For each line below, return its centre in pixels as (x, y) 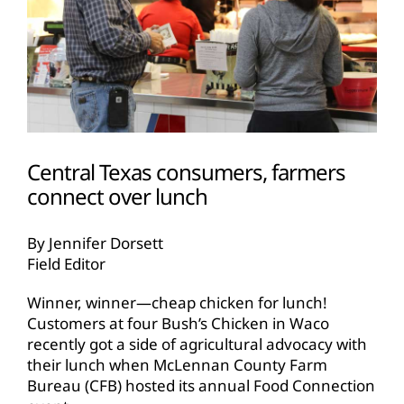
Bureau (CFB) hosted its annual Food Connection (201, 385)
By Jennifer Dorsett (95, 243)
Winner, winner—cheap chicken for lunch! (177, 302)
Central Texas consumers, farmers (186, 172)
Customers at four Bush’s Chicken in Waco (178, 323)
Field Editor (66, 263)
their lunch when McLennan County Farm (177, 364)
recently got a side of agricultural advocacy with (197, 344)
